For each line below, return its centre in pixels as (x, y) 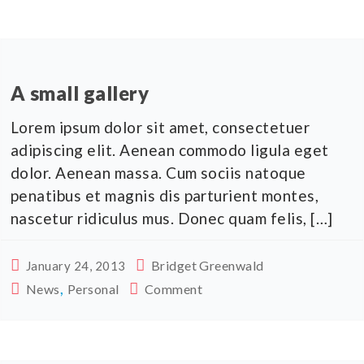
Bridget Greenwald (207, 265)
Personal (93, 288)
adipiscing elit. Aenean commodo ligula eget (170, 149)
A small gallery (80, 93)
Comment (173, 288)
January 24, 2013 (76, 265)
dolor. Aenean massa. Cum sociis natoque (158, 172)
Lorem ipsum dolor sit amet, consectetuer (160, 127)
